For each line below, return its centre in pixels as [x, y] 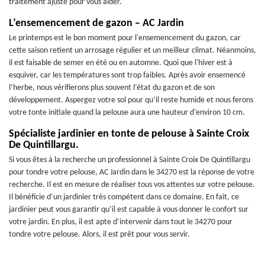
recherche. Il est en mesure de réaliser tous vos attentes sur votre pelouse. [132, 185]
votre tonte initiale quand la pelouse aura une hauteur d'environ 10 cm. [127, 113]
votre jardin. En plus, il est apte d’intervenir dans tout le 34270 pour [121, 222]
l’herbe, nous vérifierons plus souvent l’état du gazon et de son [112, 88]
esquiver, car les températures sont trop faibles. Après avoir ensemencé [127, 75]
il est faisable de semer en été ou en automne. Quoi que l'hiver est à [121, 63]
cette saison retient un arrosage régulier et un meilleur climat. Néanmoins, [132, 51]
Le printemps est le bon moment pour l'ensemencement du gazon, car [125, 38]
